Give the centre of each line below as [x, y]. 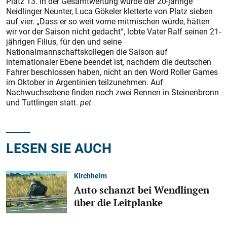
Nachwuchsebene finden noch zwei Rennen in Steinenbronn [112, 92]
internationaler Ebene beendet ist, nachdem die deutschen [109, 62]
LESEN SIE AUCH [59, 148]
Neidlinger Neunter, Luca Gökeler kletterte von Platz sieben [109, 11]
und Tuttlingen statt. [43, 102]
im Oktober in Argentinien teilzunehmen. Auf [85, 82]
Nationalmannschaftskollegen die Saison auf [87, 52]
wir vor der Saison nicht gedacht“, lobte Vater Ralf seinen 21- [113, 31]
